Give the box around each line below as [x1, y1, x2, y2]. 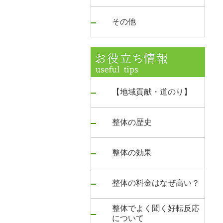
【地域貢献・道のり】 [112, 88, 192, 96]
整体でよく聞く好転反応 [112, 204, 200, 213]
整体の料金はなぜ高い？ [112, 179, 200, 187]
